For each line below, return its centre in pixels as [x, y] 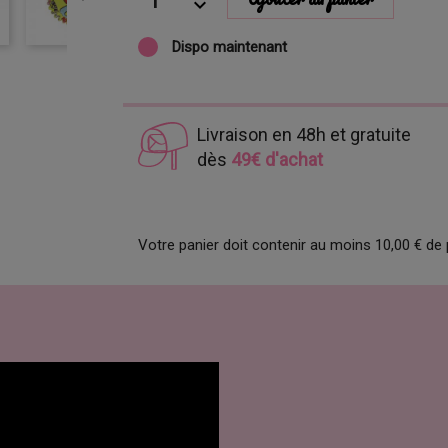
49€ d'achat [276, 160]
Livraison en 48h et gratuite [303, 135]
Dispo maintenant [228, 47]
